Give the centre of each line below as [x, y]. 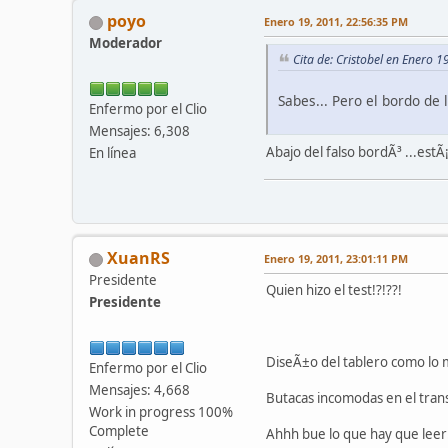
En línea [112, 153]
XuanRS [138, 258]
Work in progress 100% [161, 412]
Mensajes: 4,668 [139, 390]
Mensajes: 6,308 [139, 131]
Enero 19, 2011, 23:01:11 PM [336, 259]
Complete [119, 431]
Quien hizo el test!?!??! [334, 290]
